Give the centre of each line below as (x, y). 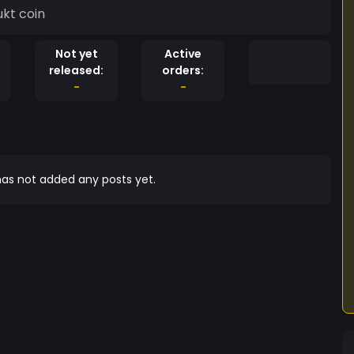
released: (76, 70)
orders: (183, 70)
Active (183, 54)
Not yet (76, 54)
